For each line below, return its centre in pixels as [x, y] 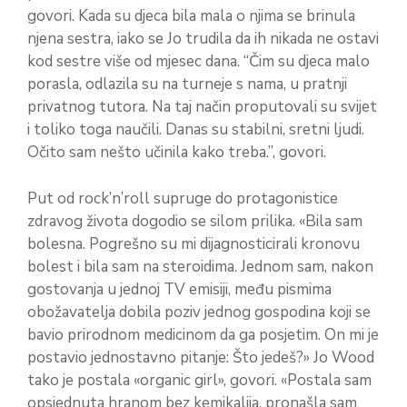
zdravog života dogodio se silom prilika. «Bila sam [195, 221]
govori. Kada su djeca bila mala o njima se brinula [191, 16]
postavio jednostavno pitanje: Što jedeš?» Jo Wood [201, 357]
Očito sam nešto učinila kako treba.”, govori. [177, 153]
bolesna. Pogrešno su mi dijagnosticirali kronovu [194, 243]
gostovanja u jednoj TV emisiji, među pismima [179, 289]
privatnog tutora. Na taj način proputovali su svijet [202, 107]
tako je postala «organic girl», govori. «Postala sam [199, 380]
